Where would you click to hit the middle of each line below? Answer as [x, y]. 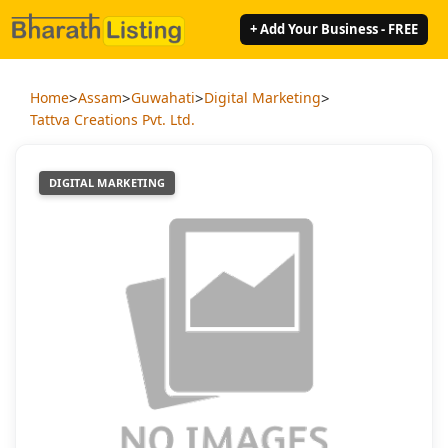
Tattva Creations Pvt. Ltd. [112, 119]
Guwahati [163, 98]
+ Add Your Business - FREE [334, 28]
